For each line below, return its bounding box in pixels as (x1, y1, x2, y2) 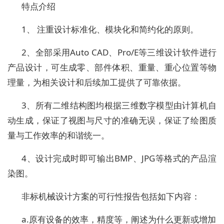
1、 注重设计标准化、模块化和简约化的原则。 (21, 23, 198, 35)
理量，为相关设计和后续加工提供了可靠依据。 (7, 76, 186, 88)
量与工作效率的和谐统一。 (7, 129, 109, 141)
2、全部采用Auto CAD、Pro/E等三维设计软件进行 (21, 46, 216, 58)
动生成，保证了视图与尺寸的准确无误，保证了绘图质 (7, 114, 216, 126)
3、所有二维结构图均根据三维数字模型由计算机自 (21, 99, 216, 111)
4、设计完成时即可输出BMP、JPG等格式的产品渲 (21, 152, 216, 164)
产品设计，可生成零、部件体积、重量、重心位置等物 (7, 61, 216, 73)
